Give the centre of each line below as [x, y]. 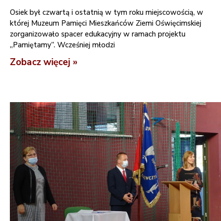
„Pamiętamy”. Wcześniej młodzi [62, 45]
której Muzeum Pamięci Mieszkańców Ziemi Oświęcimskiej [106, 23]
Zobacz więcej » [44, 62]
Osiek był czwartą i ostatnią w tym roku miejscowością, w [107, 12]
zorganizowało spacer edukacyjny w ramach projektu [98, 34]
